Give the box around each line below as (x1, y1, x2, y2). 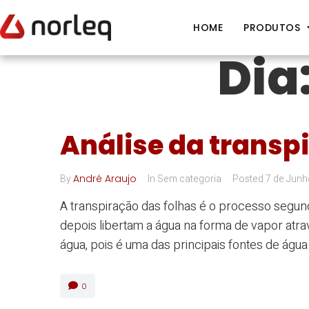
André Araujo (73, 172, 137, 186)
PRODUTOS (243, 21, 301, 34)
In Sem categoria (148, 172, 221, 186)
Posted (232, 172, 266, 186)
